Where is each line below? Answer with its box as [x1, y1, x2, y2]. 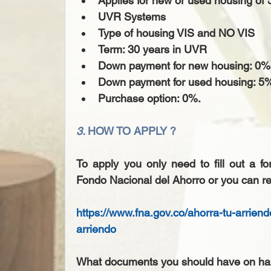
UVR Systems [98, 10, 172, 24]
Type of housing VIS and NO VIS [98, 27, 261, 40]
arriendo [76, 223, 117, 236]
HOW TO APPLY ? [88, 125, 177, 138]
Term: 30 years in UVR [98, 43, 214, 56]
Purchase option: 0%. [98, 92, 204, 105]
